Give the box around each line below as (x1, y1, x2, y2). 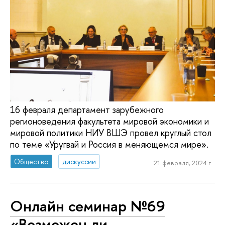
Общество (14, 156, 49, 166)
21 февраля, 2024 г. (153, 158, 212, 168)
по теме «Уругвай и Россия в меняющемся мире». (10, 138, 208, 151)
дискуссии (62, 156, 96, 166)
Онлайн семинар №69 (10, 195, 165, 217)
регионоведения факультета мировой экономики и (10, 115, 209, 128)
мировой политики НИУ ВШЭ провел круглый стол (10, 126, 211, 139)
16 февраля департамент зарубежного (10, 103, 164, 116)
